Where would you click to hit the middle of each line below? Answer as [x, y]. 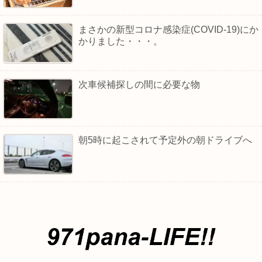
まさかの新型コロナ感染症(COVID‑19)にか [169, 29]
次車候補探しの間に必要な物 [139, 85]
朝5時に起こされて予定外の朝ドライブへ [166, 140]
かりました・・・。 [121, 41]
